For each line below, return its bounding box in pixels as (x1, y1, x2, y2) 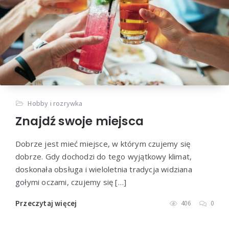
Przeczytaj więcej (15, 198, 77, 209)
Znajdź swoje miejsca (15, 113, 144, 130)
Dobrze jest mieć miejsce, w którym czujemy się (15, 139, 191, 149)
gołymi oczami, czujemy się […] (15, 177, 126, 188)
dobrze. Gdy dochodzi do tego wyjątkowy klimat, (15, 151, 192, 162)
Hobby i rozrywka (28, 99, 83, 108)
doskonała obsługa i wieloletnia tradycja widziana (15, 164, 192, 175)
